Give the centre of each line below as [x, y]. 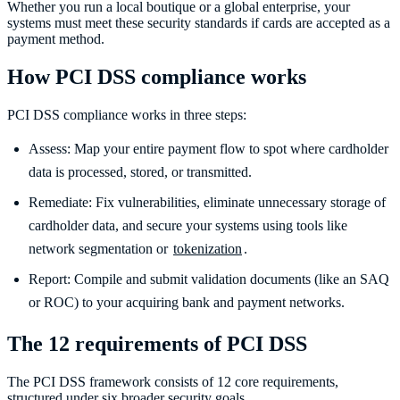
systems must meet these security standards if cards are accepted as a [199, 23]
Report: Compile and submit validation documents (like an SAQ [209, 279]
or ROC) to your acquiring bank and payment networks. [187, 303]
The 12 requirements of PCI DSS [157, 344]
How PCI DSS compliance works [157, 77]
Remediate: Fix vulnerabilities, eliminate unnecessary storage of [207, 203]
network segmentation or [100, 249]
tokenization [208, 249]
